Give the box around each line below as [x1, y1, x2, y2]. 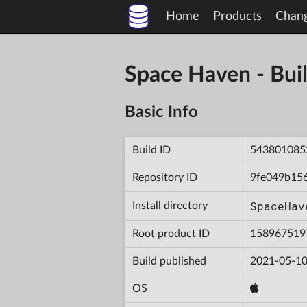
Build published [132, 255, 206, 267]
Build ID [132, 144, 171, 156]
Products [213, 10, 262, 23]
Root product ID [132, 228, 210, 239]
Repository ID [132, 171, 197, 183]
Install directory [132, 199, 208, 211]
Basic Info [125, 103, 198, 121]
